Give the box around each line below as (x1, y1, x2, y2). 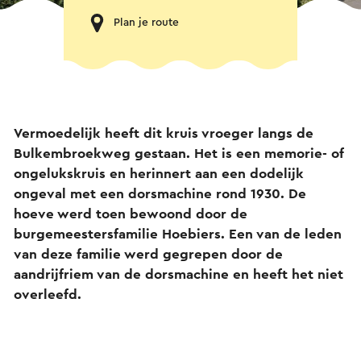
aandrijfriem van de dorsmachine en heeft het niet (14, 267, 343, 281)
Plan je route (114, 17, 179, 28)
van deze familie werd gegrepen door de (14, 247, 283, 261)
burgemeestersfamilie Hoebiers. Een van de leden (14, 226, 342, 241)
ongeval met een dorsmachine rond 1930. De (14, 186, 306, 201)
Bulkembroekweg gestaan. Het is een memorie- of (14, 146, 343, 160)
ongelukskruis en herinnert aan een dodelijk (14, 166, 304, 180)
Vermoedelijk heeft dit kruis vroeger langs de (14, 126, 313, 140)
